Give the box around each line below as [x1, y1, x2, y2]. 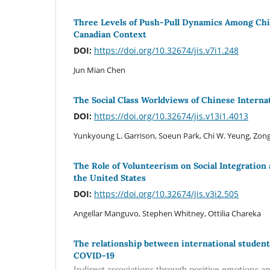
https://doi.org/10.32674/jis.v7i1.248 [94, 44, 239, 56]
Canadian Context [74, 28, 146, 40]
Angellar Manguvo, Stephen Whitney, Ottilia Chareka [74, 207, 261, 219]
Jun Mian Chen [74, 64, 125, 75]
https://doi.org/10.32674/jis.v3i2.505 [94, 187, 239, 199]
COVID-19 [74, 250, 115, 261]
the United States [74, 172, 146, 183]
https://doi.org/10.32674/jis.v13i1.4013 [94, 110, 248, 122]
